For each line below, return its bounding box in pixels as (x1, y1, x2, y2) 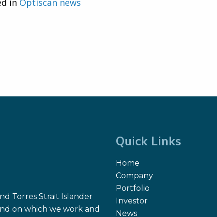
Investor (116, 196, 148, 206)
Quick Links (116, 134, 181, 149)
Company (116, 171, 153, 181)
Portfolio (116, 184, 150, 193)
